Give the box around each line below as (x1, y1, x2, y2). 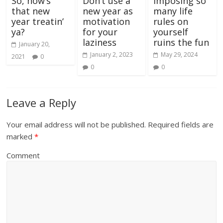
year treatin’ (11, 15, 64, 28)
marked (6, 131, 35, 142)
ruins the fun (153, 36, 209, 49)
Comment (6, 150, 40, 161)
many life (153, 5, 193, 17)
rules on (153, 15, 188, 28)
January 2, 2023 (90, 50, 133, 59)
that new (11, 5, 50, 17)
